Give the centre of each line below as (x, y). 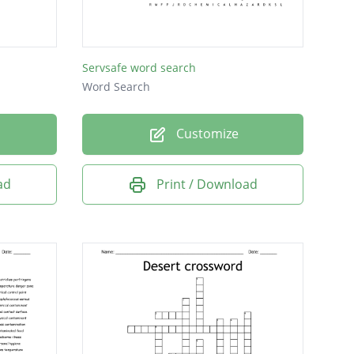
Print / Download (207, 184)
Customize (205, 134)
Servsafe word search (139, 68)
